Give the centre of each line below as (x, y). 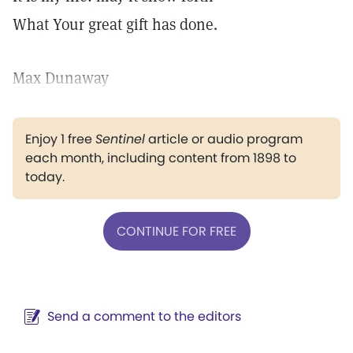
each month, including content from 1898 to (161, 158)
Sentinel (120, 139)
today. (45, 177)
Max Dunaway (61, 78)
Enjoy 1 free (60, 139)
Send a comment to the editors (144, 316)
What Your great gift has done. (115, 24)
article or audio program (224, 139)
